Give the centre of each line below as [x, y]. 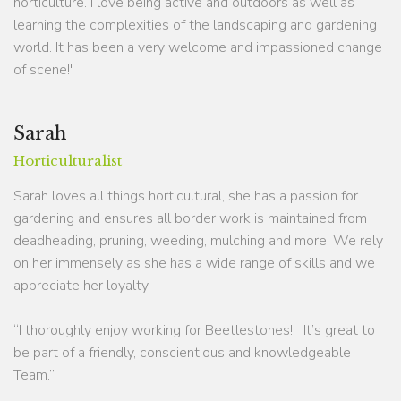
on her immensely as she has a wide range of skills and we [194, 263]
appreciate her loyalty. [82, 285]
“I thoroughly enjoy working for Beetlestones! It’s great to [194, 330]
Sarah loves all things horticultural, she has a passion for [186, 196]
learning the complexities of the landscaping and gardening [195, 25]
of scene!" [44, 69]
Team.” [34, 375]
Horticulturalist [68, 160]
